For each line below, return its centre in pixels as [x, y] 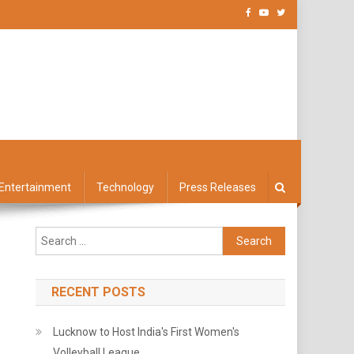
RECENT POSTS [99, 292]
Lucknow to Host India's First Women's [147, 332]
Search [240, 235]
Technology [125, 187]
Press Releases [218, 187]
